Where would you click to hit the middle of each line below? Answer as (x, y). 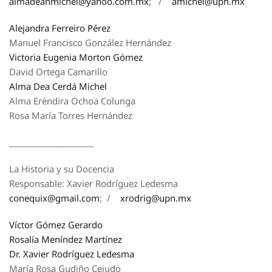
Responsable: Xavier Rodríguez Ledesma (93, 183)
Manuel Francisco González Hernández (90, 42)
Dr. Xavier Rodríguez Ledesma (72, 254)
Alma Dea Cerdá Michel (58, 86)
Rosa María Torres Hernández (71, 115)
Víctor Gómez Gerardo (56, 225)
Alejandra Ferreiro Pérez (60, 28)
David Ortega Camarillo (58, 72)
